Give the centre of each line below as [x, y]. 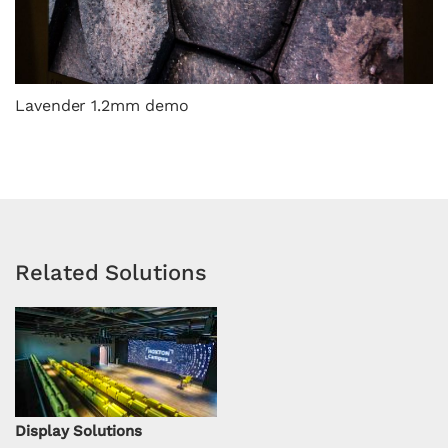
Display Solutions [78, 430]
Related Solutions [111, 272]
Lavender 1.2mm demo [102, 105]
